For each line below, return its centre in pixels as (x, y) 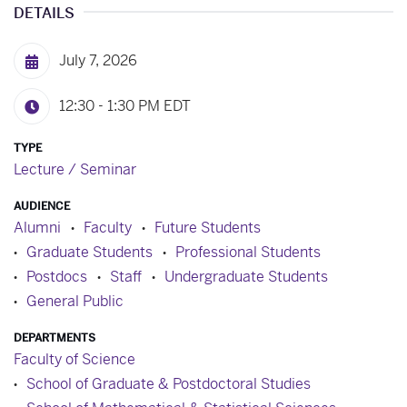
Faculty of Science (74, 359)
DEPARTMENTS (55, 338)
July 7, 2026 (98, 60)
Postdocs (57, 276)
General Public (75, 301)
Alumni (37, 227)
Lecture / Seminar (75, 169)
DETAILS (44, 13)
